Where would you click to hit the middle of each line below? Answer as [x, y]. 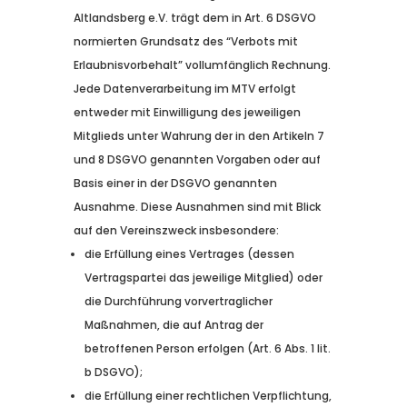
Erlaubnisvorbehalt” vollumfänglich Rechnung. [202, 65]
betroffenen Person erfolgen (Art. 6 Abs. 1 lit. [207, 349]
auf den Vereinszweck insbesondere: [176, 231]
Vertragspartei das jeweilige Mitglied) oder [203, 278]
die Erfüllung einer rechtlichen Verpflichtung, [208, 396]
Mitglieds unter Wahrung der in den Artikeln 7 [199, 136]
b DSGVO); [113, 372]
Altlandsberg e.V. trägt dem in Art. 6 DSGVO [194, 18]
